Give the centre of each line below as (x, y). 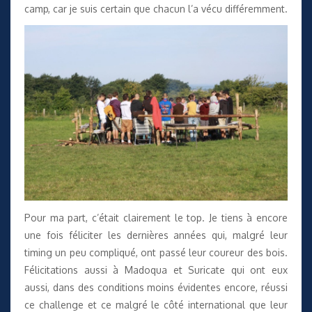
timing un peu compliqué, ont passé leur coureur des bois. (156, 252)
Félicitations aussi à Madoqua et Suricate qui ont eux (156, 270)
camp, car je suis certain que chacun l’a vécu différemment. (156, 8)
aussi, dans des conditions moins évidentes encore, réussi (156, 287)
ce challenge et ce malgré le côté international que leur (156, 304)
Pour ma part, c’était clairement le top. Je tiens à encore (156, 217)
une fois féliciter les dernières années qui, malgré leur (156, 235)
